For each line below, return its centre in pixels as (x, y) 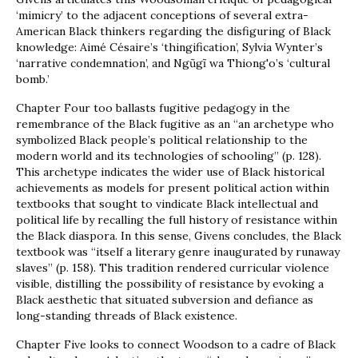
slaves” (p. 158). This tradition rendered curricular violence (173, 268)
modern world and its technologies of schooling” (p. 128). (169, 156)
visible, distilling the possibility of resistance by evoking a (170, 284)
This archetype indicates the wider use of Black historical (170, 172)
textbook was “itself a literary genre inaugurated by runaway (178, 252)
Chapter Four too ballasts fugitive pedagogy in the (153, 108)
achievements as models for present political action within (173, 188)
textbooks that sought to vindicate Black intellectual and (167, 204)
